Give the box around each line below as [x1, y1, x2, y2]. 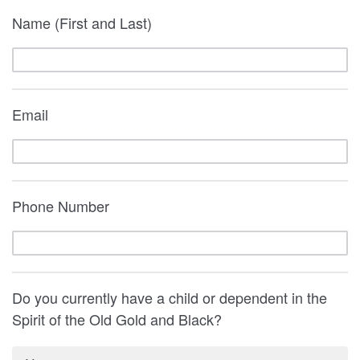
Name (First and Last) [12, 12, 152, 33]
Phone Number [12, 195, 109, 216]
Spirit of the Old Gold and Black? [12, 309, 222, 329]
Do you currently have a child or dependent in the [12, 287, 327, 308]
